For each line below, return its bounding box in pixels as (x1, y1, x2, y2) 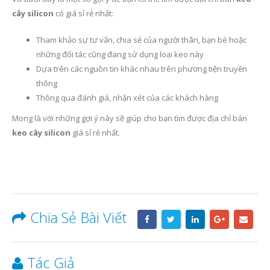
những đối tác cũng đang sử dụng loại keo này (36, 49, 204, 60)
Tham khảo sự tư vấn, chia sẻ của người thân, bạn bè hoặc (36, 34, 246, 46)
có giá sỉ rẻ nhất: (54, 8, 113, 19)
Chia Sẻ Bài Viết (30, 208, 127, 228)
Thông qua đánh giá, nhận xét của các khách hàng (36, 92, 218, 104)
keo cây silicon (12, 127, 71, 139)
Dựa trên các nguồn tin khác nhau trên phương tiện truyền (36, 63, 247, 75)
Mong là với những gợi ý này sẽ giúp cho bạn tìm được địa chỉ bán (12, 113, 247, 124)
